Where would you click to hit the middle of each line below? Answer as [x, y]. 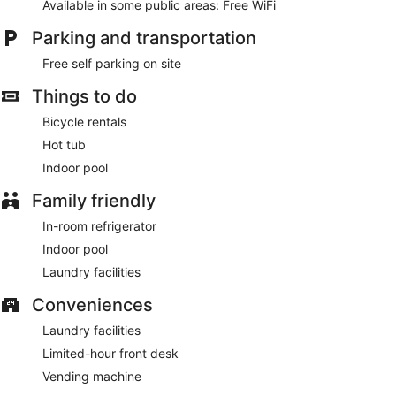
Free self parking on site [112, 63]
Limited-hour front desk [110, 353]
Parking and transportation [144, 38]
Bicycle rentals [84, 121]
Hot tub [64, 144]
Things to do [84, 96]
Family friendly [94, 200]
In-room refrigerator [99, 225]
